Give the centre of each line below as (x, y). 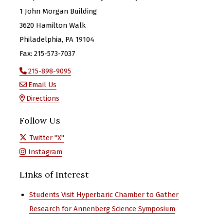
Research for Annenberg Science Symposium (102, 209)
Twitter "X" (47, 138)
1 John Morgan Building (58, 11)
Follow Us (40, 121)
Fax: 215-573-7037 (47, 53)
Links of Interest (54, 175)
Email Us (42, 85)
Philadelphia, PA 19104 (57, 39)
